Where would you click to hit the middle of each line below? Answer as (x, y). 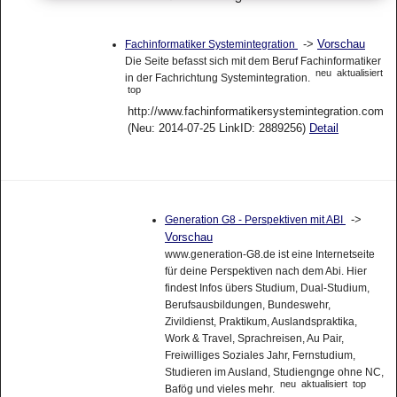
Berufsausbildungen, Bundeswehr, (247, 311)
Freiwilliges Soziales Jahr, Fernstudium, (260, 362)
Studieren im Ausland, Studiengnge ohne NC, (274, 379)
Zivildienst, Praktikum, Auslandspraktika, (261, 328)
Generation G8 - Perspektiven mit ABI (255, 226)
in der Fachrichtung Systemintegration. (218, 85)
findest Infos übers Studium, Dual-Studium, (267, 295)
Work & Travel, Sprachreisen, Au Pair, (254, 345)
